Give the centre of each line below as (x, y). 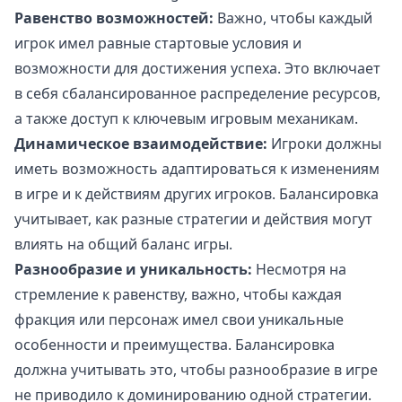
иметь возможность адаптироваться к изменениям (197, 169)
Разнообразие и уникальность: (133, 270)
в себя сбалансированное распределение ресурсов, (197, 94)
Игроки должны (324, 144)
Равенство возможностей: (114, 18)
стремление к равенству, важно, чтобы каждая (178, 295)
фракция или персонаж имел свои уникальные (179, 320)
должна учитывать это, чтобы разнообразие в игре (196, 370)
